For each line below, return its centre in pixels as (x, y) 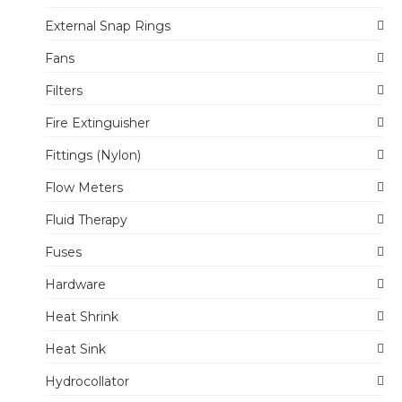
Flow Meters (84, 188)
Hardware (75, 285)
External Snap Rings (108, 26)
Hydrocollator (87, 382)
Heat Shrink (82, 317)
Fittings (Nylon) (93, 156)
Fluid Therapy (86, 220)
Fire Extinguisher (97, 123)
